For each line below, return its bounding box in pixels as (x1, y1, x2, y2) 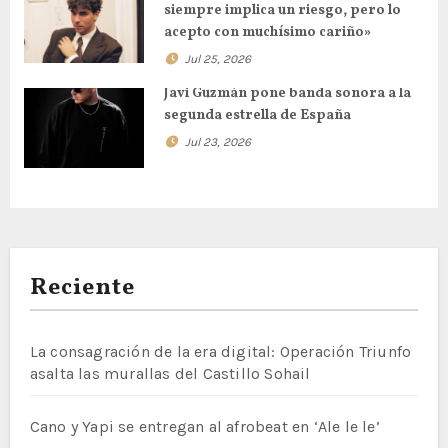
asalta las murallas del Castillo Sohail (29, 363, 311, 383)
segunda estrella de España (163, 106, 351, 126)
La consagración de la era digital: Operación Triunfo (29, 341, 412, 361)
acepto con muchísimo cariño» (163, 22, 371, 42)
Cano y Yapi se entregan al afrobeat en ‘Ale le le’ (29, 416, 380, 436)
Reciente (29, 270, 136, 305)
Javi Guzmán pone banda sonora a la (163, 84, 411, 104)
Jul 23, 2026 (184, 135, 251, 150)
